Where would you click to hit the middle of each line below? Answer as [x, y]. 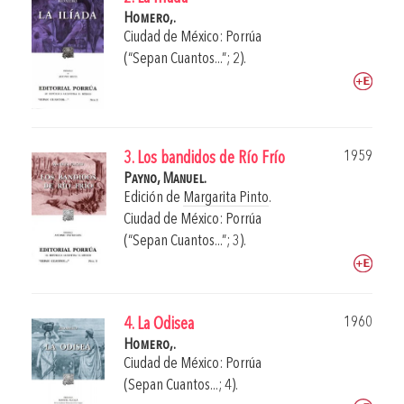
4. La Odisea [159, 326]
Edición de [153, 198]
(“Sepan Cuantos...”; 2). [185, 60]
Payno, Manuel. [165, 179]
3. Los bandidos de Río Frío [204, 160]
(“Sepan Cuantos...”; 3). [185, 242]
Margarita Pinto [226, 198]
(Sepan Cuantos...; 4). [181, 386]
